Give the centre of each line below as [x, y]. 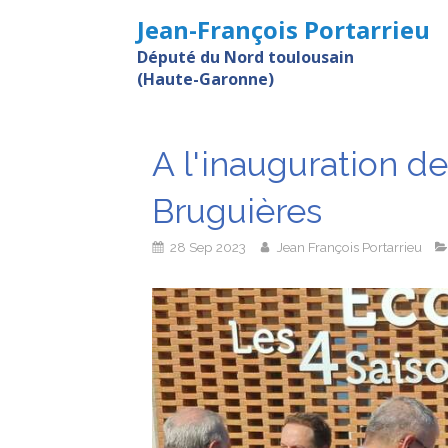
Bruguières [237, 211]
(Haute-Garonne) [205, 78]
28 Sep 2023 [208, 246]
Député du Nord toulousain [245, 56]
